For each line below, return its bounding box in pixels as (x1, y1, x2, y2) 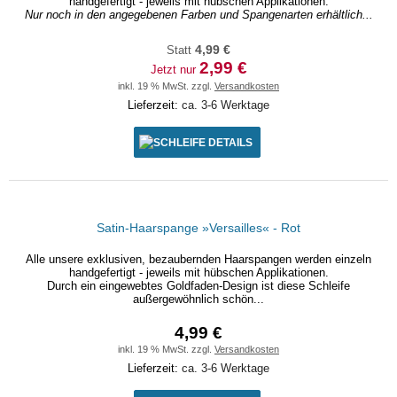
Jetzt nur (150, 63, 199, 76)
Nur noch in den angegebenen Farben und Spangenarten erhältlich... (24, 8, 373, 21)
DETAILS (207, 136, 253, 148)
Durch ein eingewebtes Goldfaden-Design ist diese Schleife (47, 279, 350, 292)
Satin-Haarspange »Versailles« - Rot (97, 221, 300, 235)
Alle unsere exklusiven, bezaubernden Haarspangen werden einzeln (26, 253, 371, 266)
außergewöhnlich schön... (133, 292, 264, 306)
